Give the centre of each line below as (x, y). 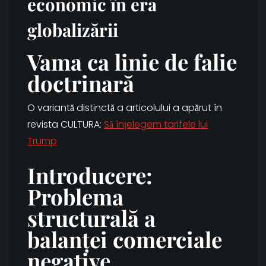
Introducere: (90, 175)
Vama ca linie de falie (132, 62)
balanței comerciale (125, 239)
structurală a (91, 218)
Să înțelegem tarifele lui (156, 125)
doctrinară (81, 83)
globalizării (73, 30)
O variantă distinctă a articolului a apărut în (125, 108)
